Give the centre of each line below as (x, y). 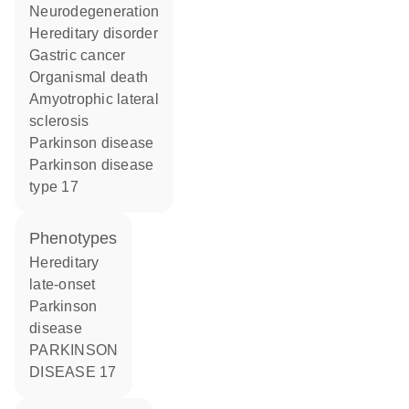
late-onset (63, 284)
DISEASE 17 (73, 372)
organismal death (94, 77)
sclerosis (59, 121)
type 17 (54, 187)
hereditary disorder (99, 33)
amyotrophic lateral (35, 99)
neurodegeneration (100, 11)
